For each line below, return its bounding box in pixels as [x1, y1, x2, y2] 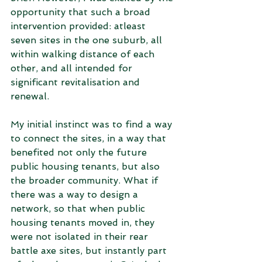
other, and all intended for [11, 63, 135, 74]
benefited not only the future [11, 147, 150, 158]
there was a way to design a [11, 189, 141, 200]
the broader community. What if [11, 175, 161, 186]
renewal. [11, 91, 52, 102]
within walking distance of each [11, 49, 157, 60]
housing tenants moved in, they [11, 217, 157, 228]
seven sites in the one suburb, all [11, 35, 165, 46]
